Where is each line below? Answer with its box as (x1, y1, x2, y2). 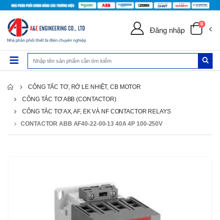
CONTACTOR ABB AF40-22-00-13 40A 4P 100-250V (21, 120, 163, 128)
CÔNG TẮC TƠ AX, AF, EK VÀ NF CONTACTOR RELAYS (22, 108, 171, 115)
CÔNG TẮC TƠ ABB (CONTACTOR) (22, 96, 116, 103)
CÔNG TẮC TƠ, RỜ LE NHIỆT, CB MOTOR (28, 83, 141, 91)
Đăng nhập (150, 26, 185, 34)
